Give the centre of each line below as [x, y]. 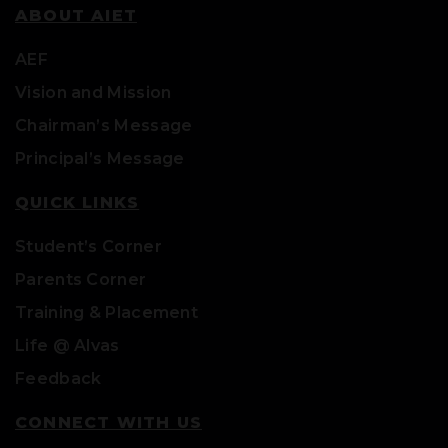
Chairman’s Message [104, 125]
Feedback [58, 378]
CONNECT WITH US [108, 422]
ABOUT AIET [76, 15]
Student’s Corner [88, 246]
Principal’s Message [100, 158]
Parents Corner [81, 279]
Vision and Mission [93, 92]
